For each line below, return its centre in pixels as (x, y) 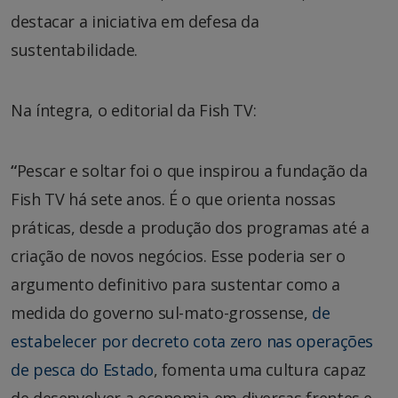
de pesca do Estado (82, 369)
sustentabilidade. (74, 49)
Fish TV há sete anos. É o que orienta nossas (173, 199)
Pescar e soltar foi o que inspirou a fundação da (192, 170)
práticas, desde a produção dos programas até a (190, 227)
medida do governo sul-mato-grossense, (162, 312)
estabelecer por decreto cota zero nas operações (192, 341)
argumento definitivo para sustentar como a (175, 284)
